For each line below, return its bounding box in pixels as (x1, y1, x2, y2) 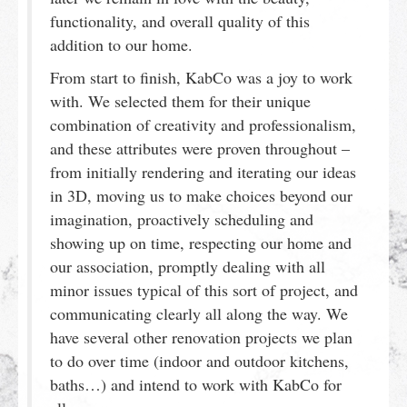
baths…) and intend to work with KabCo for (50, 372, 342, 395)
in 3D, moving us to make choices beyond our (50, 184, 352, 206)
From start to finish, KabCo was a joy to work (50, 65, 352, 88)
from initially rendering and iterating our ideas (50, 160, 356, 183)
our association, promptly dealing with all (50, 254, 325, 277)
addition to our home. (50, 33, 193, 55)
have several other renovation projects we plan (50, 325, 352, 348)
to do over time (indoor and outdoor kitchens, (50, 349, 349, 372)
